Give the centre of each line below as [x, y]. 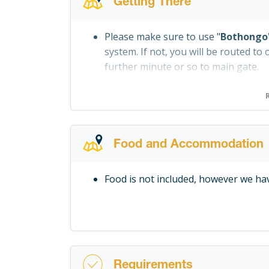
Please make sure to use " [162, 37]
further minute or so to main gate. [182, 67]
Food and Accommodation [188, 146]
